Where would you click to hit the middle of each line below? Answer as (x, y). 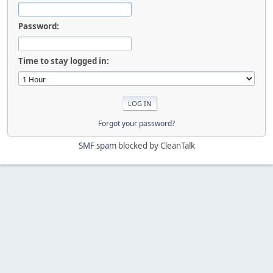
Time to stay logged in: (64, 61)
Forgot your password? (136, 123)
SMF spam (97, 145)
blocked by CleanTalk (155, 145)
